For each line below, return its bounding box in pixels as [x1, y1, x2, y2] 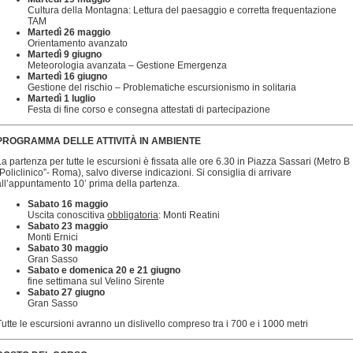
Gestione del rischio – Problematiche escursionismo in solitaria [28, 82, 296, 93]
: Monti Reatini [158, 210, 220, 221]
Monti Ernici [28, 232, 78, 243]
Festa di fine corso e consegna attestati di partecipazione [28, 104, 270, 115]
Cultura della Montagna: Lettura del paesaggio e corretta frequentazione [28, 5, 336, 16]
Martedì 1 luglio [28, 93, 95, 104]
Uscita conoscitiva [28, 210, 107, 221]
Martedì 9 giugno [28, 49, 102, 60]
